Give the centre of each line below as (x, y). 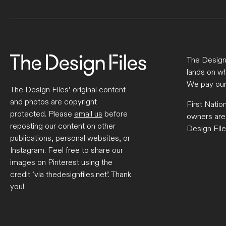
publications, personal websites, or (70, 138)
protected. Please (42, 114)
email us (88, 114)
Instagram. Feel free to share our (67, 150)
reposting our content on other (63, 126)
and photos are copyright (53, 102)
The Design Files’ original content (68, 90)
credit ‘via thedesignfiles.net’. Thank (71, 175)
